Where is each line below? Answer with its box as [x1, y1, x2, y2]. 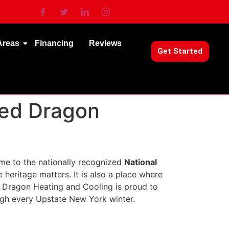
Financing [34, 39, 74, 48]
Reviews [88, 39, 122, 48]
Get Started [157, 47, 202, 56]
